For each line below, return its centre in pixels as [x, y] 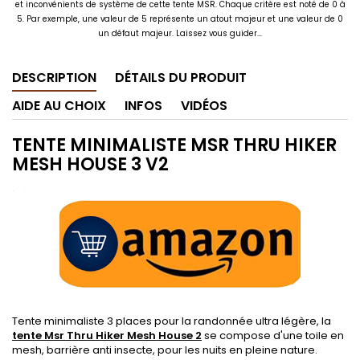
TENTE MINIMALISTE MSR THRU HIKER [174, 145]
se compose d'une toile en [273, 335]
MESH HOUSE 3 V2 [90, 164]
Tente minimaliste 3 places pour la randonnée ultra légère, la [172, 321]
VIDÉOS [204, 106]
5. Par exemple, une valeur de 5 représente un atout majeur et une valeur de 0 [180, 19]
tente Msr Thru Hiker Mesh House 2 [107, 335]
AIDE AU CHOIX [59, 106]
